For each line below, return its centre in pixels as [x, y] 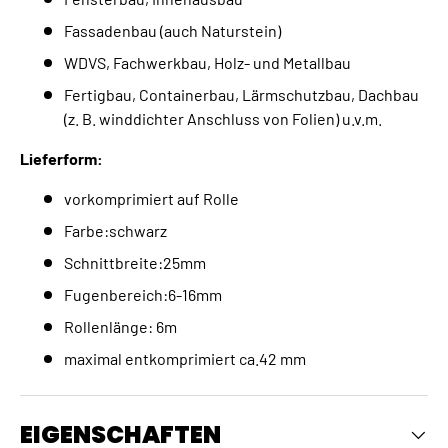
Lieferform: [61, 159]
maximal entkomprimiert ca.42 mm [185, 359]
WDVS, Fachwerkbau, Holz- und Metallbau [207, 63]
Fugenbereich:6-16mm [143, 295]
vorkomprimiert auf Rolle [153, 199]
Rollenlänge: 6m [120, 327]
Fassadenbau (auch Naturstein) [172, 31]
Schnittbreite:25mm [135, 263]
